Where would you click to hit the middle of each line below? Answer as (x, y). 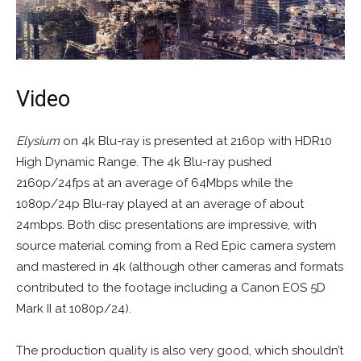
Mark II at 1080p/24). (74, 309)
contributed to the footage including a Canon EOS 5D (171, 288)
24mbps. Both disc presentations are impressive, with (166, 225)
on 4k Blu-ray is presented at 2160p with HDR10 (196, 141)
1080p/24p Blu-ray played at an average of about (160, 204)
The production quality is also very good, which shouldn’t (180, 351)
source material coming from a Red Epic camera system (176, 246)
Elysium (38, 141)
